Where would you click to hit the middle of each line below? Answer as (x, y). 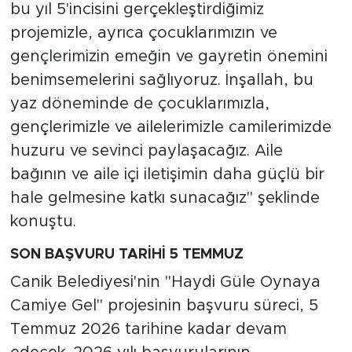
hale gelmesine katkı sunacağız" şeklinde (165, 198)
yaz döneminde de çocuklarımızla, (139, 104)
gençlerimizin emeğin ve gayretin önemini (169, 57)
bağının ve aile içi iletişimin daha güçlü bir (167, 175)
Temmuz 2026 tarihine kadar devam (148, 329)
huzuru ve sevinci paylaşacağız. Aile (146, 151)
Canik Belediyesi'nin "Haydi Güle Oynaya (165, 282)
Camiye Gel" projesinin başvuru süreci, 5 (164, 305)
